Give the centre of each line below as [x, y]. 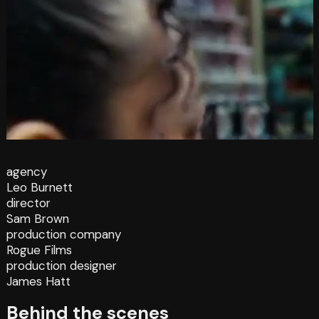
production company [63, 235]
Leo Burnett [39, 188]
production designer [61, 266]
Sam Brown [37, 219]
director [28, 203]
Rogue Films [39, 250]
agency [26, 172]
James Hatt [38, 282]
